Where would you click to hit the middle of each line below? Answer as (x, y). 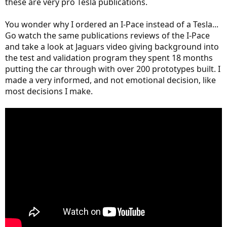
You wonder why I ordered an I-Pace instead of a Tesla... (112, 24)
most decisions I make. (49, 91)
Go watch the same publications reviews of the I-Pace (107, 35)
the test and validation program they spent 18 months (109, 58)
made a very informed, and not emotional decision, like (110, 80)
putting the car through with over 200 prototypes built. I (113, 69)
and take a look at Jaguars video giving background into (112, 46)
